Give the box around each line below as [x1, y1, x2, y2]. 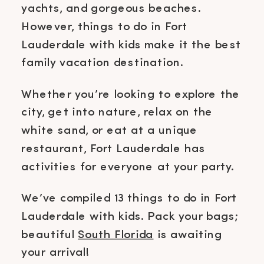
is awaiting [153, 228, 222, 241]
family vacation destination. [21, 57, 187, 70]
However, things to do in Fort [21, 20, 188, 33]
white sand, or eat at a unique [21, 124, 198, 137]
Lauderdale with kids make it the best [21, 38, 241, 51]
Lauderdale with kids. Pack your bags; [21, 210, 239, 223]
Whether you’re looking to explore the [21, 88, 240, 101]
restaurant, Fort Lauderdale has [21, 142, 206, 155]
